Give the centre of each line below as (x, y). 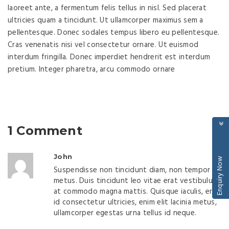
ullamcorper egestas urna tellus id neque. (125, 213)
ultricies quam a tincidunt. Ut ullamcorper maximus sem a (106, 20)
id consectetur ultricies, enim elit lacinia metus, (135, 202)
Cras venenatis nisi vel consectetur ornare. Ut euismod (103, 45)
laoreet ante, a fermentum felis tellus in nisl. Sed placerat (107, 8)
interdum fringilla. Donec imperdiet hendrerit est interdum (109, 57)
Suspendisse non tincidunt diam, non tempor (132, 170)
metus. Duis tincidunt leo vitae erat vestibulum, (137, 181)
